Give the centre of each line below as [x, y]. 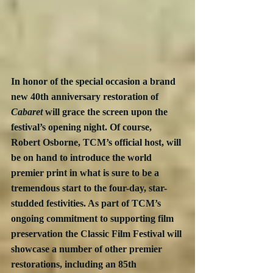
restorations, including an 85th [75, 264]
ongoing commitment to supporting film [94, 218]
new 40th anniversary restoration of [86, 96]
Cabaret [27, 112]
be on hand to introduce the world [83, 157]
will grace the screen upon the [106, 112]
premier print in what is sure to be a [86, 172]
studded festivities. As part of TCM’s [87, 203]
